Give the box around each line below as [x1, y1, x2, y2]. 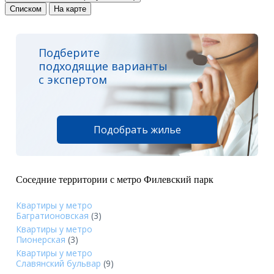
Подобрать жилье [93, 122, 181, 136]
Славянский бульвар [16, 257, 101, 269]
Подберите [39, 45, 100, 60]
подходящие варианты [39, 58, 168, 73]
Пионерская [16, 233, 65, 245]
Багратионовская [16, 209, 89, 221]
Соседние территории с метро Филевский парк [16, 174, 213, 185]
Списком [10, 4, 42, 13]
